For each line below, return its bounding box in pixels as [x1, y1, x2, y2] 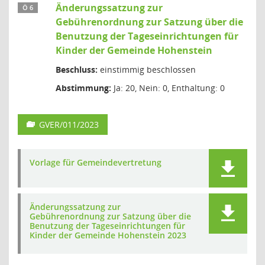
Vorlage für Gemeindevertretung [30, 157, 161, 168]
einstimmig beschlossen [98, 64, 196, 75]
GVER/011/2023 [39, 119, 99, 130]
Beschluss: [56, 64, 98, 75]
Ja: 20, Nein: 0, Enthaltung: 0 [111, 82, 225, 93]
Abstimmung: [56, 82, 111, 93]
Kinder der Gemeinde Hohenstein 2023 [30, 230, 186, 241]
